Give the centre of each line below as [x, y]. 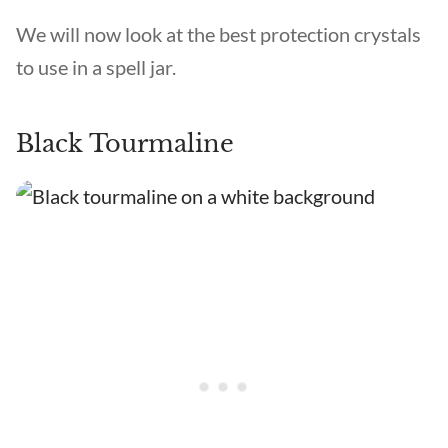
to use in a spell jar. [96, 67]
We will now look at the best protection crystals [218, 34]
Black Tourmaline [128, 143]
